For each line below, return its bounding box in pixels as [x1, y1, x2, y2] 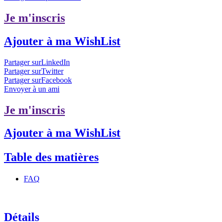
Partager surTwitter [4, 66, 63, 75]
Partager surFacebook [4, 75, 72, 84]
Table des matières [4, 150, 99, 164]
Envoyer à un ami [4, 84, 59, 93]
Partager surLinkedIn [4, 57, 70, 66]
